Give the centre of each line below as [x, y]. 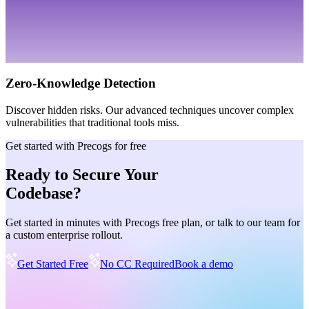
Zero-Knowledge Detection [81, 83]
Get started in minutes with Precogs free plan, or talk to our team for [153, 223]
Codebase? [43, 193]
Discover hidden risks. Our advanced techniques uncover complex [150, 110]
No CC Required [137, 264]
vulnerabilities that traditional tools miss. [92, 122]
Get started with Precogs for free [76, 146]
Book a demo [204, 264]
